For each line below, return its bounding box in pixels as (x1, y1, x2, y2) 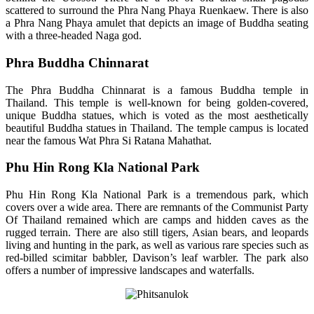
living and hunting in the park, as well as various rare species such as (6, 238, 308, 251)
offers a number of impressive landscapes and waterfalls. (6, 264, 257, 276)
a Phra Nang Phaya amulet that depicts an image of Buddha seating (6, 17, 308, 29)
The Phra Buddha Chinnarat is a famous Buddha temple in (6, 83, 308, 96)
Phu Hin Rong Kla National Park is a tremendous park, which (6, 188, 308, 200)
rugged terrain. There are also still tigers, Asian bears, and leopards (6, 226, 308, 238)
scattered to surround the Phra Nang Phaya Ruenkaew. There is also (6, 4, 308, 17)
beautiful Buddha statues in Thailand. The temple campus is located (6, 121, 308, 134)
